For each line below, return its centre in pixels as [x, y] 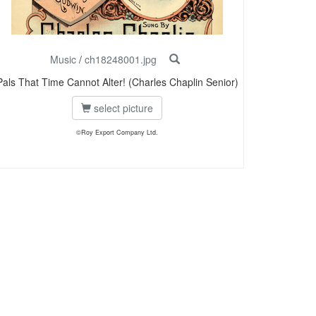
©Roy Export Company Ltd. [117, 133]
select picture [122, 108]
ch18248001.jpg [121, 60]
